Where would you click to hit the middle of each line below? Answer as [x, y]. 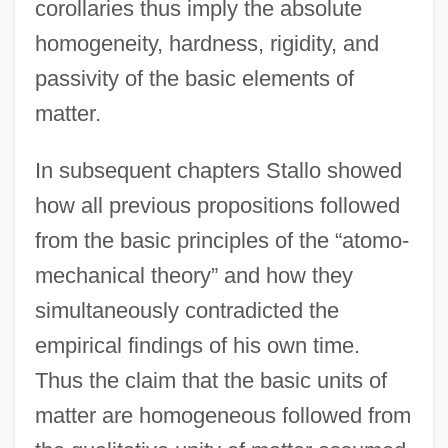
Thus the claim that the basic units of [210, 380]
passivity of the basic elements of [194, 78]
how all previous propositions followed [217, 205]
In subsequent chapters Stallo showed [218, 170]
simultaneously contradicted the [186, 310]
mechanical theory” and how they [193, 275]
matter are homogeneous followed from [222, 415]
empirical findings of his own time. [197, 345]
